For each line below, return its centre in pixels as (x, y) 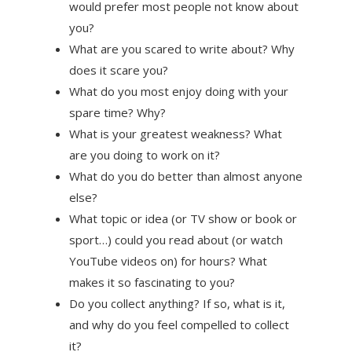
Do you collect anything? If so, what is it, (177, 303)
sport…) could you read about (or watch (176, 239)
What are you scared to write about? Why (181, 48)
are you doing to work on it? (144, 154)
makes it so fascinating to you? (152, 282)
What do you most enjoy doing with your (178, 91)
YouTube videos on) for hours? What (168, 260)
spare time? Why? (117, 112)
